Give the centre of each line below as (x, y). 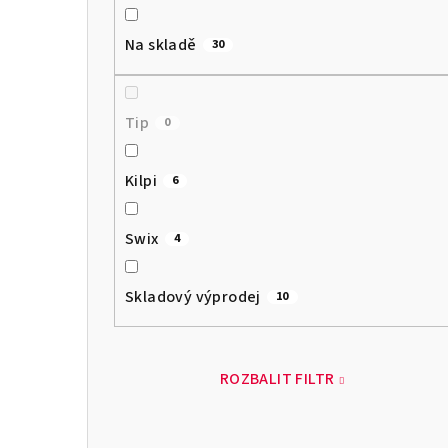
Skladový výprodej (193, 296)
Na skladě (161, 44)
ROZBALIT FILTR (277, 378)
